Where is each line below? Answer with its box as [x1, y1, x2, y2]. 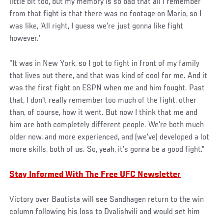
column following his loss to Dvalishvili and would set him [9, 208, 200, 217]
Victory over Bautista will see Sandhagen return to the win [9, 195, 204, 205]
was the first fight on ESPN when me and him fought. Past [9, 84, 205, 93]
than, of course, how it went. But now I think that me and [9, 109, 198, 118]
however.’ [9, 34, 41, 44]
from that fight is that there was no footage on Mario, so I [9, 10, 202, 19]
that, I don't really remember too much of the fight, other [9, 96, 197, 106]
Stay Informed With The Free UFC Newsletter [9, 170, 181, 180]
